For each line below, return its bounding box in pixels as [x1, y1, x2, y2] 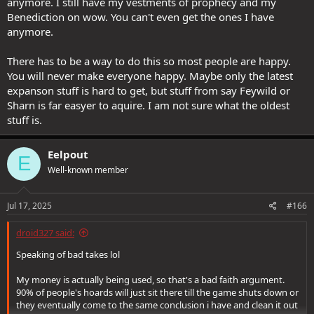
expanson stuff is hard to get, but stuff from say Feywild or [7, 83, 290, 97]
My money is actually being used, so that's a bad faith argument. [16, 273, 285, 286]
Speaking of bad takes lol [16, 248, 120, 261]
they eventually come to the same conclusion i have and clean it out [16, 299, 298, 311]
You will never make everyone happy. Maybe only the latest [7, 68, 293, 83]
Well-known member [48, 163, 128, 176]
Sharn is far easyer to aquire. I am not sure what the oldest [7, 97, 289, 112]
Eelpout [48, 146, 88, 161]
